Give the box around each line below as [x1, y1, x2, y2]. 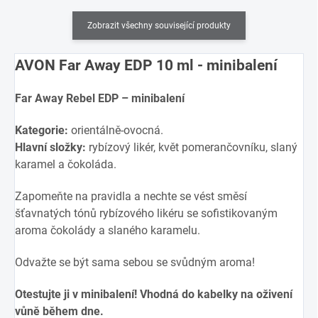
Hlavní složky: [15, 141, 86, 155]
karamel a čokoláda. [15, 158, 116, 172]
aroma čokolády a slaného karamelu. [15, 224, 200, 238]
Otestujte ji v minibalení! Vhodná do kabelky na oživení [15, 287, 292, 302]
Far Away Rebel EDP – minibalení [15, 92, 185, 106]
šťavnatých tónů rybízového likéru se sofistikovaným [15, 207, 278, 221]
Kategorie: [15, 124, 68, 138]
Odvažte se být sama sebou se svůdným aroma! [15, 256, 255, 270]
